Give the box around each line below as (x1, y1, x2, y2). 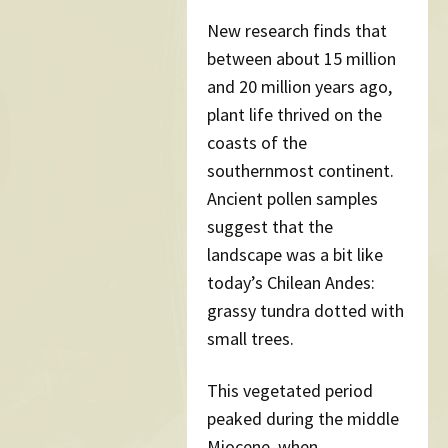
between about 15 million (207, 47, 396, 71)
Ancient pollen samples (207, 187, 378, 211)
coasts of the (207, 131, 307, 155)
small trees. (207, 327, 294, 351)
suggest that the (207, 215, 333, 239)
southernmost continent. (207, 159, 394, 183)
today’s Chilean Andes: (207, 271, 375, 295)
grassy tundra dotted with (207, 299, 404, 323)
